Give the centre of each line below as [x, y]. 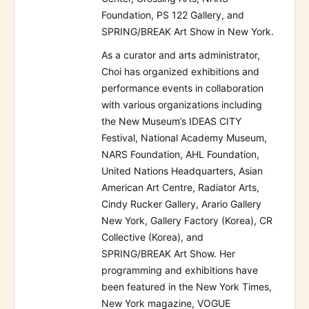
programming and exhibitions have [180, 270]
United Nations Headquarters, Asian [182, 171]
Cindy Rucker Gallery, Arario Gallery [181, 204]
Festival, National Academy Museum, [184, 138]
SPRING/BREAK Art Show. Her [168, 254]
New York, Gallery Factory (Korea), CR [187, 221]
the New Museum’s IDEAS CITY [171, 121]
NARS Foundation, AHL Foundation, [180, 154]
